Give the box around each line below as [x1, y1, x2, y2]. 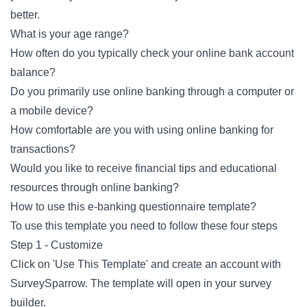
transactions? [10, 143, 75, 155]
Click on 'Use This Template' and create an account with [10, 258, 281, 270]
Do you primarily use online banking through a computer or [10, 86, 294, 97]
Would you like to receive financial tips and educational [10, 162, 277, 174]
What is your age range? [10, 28, 129, 40]
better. [10, 9, 40, 21]
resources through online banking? [10, 182, 179, 193]
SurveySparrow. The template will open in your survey [10, 278, 271, 289]
